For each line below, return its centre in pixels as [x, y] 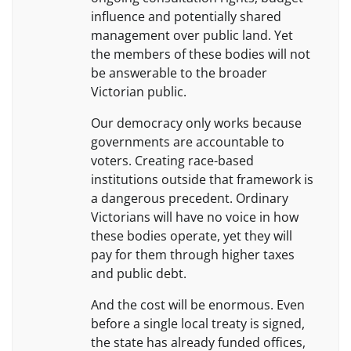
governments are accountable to [188, 141]
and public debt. [139, 273]
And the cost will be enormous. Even [198, 304]
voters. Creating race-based [172, 160]
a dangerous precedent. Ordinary [190, 198]
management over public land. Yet [192, 35]
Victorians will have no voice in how [195, 217]
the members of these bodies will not [201, 54]
